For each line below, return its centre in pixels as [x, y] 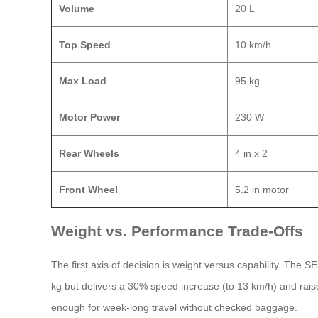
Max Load [83, 81]
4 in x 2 [251, 154]
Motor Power [89, 117]
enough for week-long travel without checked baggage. [174, 307]
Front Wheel [88, 190]
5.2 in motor [262, 190]
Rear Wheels [89, 154]
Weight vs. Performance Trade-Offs [177, 231]
